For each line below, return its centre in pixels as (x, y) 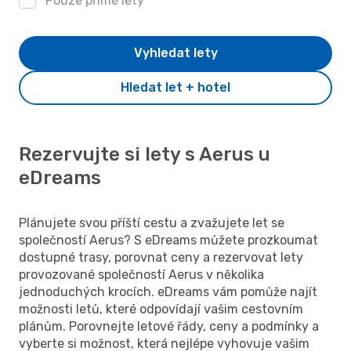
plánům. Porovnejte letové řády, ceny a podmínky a (169, 326)
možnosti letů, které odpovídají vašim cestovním (161, 309)
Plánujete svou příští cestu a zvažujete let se (152, 223)
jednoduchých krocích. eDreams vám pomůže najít (168, 291)
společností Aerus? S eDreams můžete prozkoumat (168, 240)
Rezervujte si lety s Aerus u (145, 154)
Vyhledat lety (175, 52)
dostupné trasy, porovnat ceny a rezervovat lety (161, 257)
